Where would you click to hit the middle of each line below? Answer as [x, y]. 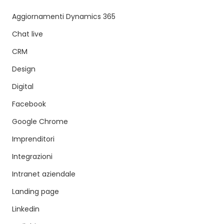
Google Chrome [40, 122]
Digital [23, 87]
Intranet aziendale [44, 174]
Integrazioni [32, 157]
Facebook [29, 104]
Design [24, 69]
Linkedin [26, 209]
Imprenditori [33, 139]
